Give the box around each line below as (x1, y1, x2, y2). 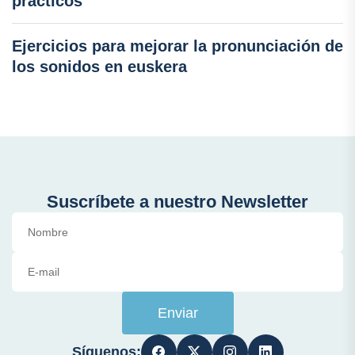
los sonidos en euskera (12, 57, 187, 75)
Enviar (157, 304, 198, 321)
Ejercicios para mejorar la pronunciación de (12, 36, 343, 55)
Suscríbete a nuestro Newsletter (47, 191, 308, 212)
